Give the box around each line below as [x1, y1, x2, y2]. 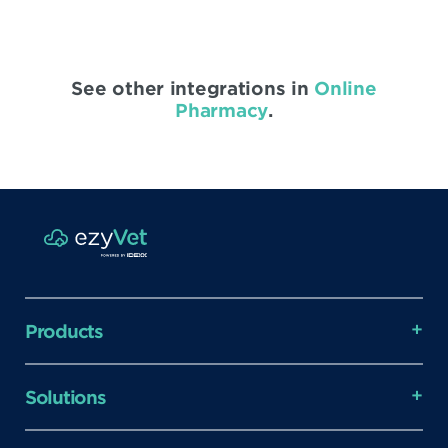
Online [314, 76, 377, 99]
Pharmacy [175, 98, 269, 121]
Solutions [25, 385, 106, 408]
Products [25, 319, 103, 342]
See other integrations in [71, 76, 315, 99]
